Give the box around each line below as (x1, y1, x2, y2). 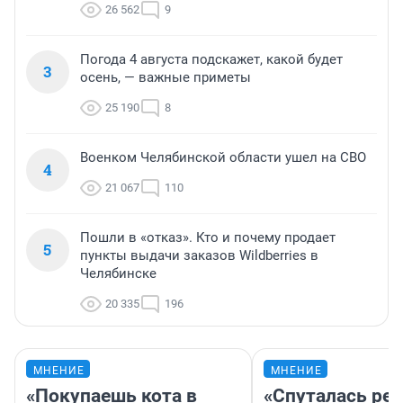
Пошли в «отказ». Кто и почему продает (80, 229, 336, 246)
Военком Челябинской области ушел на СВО (80, 149, 366, 166)
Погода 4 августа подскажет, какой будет (80, 51, 343, 68)
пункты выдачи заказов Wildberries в (80, 247, 318, 264)
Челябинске (80, 265, 157, 282)
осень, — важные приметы (80, 69, 251, 86)
